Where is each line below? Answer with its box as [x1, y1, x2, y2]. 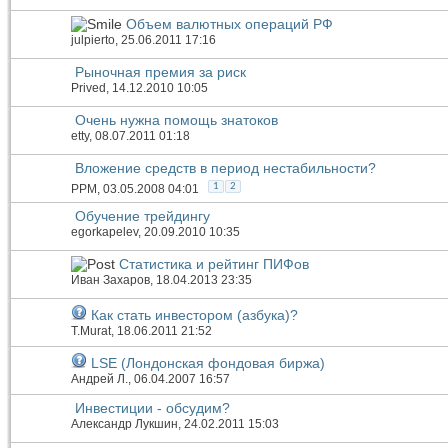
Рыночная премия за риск [75, 64, 246, 81]
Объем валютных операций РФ [126, 16, 333, 33]
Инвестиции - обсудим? [75, 400, 230, 417]
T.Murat [71, 324, 111, 339]
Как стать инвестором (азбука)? [91, 307, 298, 324]
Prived [71, 81, 106, 96]
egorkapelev [71, 225, 138, 240]
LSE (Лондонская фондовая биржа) [91, 355, 325, 372]
